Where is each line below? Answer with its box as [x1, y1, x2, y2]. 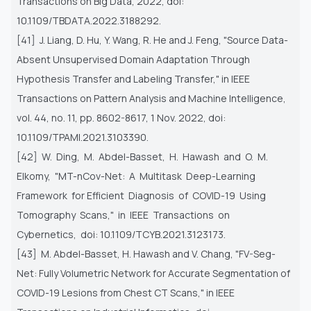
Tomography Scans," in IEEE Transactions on [17, 208, 232, 221]
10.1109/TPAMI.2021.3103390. [17, 130, 149, 144]
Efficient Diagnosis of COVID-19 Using [87, 188, 268, 202]
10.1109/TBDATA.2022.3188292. [17, 13, 161, 27]
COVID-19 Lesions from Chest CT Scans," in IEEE [17, 285, 235, 299]
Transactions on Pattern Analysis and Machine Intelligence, [17, 91, 286, 105]
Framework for [17, 188, 87, 202]
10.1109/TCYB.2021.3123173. [100, 227, 226, 241]
